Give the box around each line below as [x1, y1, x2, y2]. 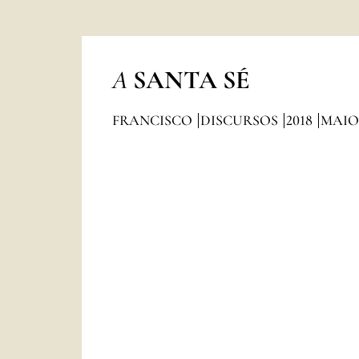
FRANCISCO [111, 111, 196, 129]
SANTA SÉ [132, 64, 250, 95]
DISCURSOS [200, 111, 281, 129]
